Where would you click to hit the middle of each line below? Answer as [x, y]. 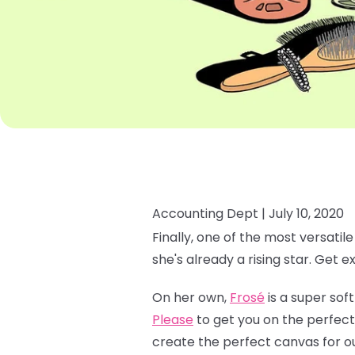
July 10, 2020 [306, 213]
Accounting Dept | [210, 213]
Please [173, 319]
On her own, [191, 297]
